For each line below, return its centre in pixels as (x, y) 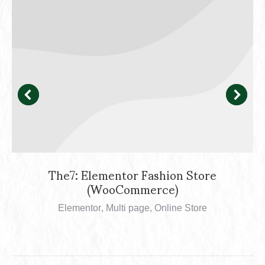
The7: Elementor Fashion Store (132, 174)
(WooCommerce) (132, 188)
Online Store (181, 208)
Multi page (128, 208)
